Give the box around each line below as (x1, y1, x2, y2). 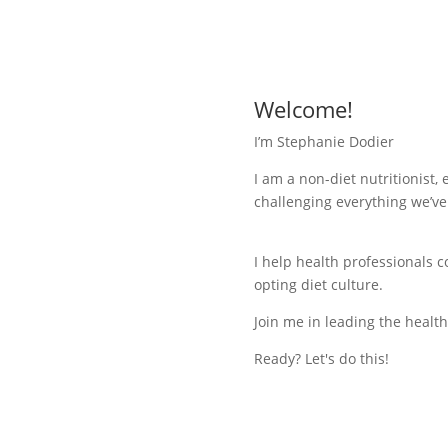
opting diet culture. (253, 275, 383, 295)
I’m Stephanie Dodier (253, 132, 394, 152)
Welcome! (253, 94, 353, 125)
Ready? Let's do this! (253, 349, 389, 369)
